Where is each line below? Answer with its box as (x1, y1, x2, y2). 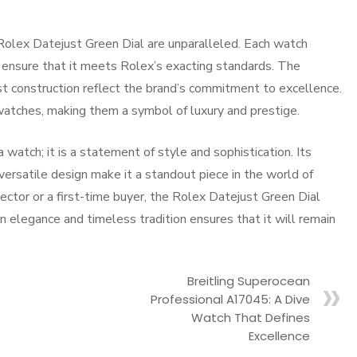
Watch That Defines (191, 309, 310, 326)
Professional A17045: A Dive (151, 291, 310, 308)
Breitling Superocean (187, 273, 310, 289)
